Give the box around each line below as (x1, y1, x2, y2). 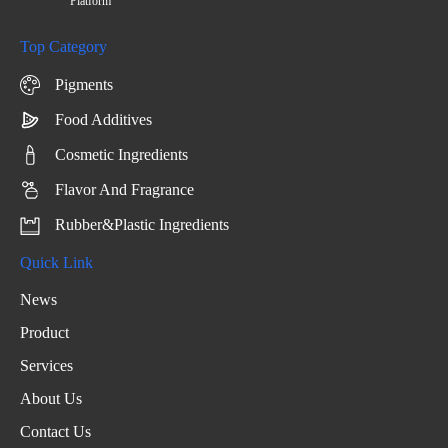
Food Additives (55, 111, 152, 129)
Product (20, 324, 69, 342)
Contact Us (20, 423, 91, 441)
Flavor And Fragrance (55, 181, 194, 199)
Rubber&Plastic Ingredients (55, 216, 229, 234)
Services (20, 357, 73, 375)
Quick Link (20, 254, 93, 272)
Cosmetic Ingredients (55, 146, 188, 164)
